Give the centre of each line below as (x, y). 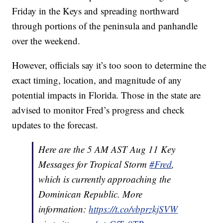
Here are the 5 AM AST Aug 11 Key (107, 149)
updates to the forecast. (55, 125)
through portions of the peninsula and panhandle (105, 26)
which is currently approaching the (105, 179)
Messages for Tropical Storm (94, 164)
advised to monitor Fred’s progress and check (99, 110)
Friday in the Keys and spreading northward (96, 11)
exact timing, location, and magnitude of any (97, 80)
